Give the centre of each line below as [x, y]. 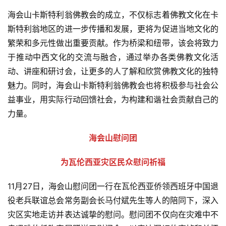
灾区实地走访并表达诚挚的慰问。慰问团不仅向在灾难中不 [113, 214]
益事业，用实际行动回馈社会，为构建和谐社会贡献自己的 [113, 99]
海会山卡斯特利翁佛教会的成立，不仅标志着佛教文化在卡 [113, 14]
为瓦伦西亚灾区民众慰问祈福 [113, 162]
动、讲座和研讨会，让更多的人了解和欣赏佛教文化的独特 [113, 71]
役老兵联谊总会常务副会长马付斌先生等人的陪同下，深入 [113, 200]
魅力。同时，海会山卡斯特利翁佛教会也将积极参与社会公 [113, 85]
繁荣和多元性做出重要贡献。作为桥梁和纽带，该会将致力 [113, 43]
